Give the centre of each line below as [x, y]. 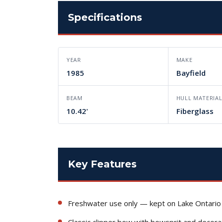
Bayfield [191, 73]
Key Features [102, 164]
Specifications [105, 17]
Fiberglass [195, 111]
